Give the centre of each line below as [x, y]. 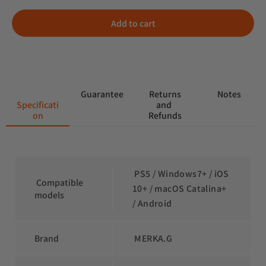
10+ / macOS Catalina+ [180, 189]
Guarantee [102, 94]
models [49, 194]
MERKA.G [153, 238]
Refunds [165, 115]
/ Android [152, 203]
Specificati [38, 105]
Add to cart [133, 23]
